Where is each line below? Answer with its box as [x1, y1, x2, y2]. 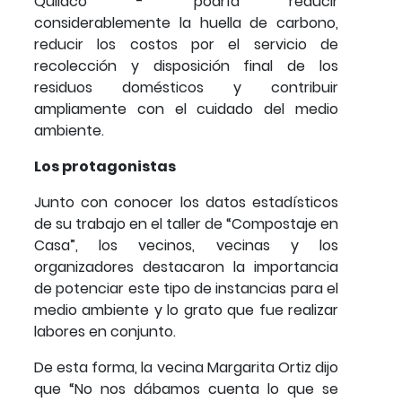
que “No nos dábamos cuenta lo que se [34, 379, 338, 400]
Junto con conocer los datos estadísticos [34, 192, 338, 214]
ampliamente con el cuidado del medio [34, 99, 338, 120]
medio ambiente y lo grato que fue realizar [34, 300, 338, 321]
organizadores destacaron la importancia [34, 257, 338, 278]
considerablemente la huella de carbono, [34, 13, 338, 34]
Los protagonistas [34, 156, 176, 178]
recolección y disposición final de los [34, 56, 338, 77]
